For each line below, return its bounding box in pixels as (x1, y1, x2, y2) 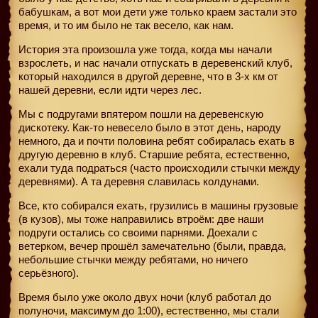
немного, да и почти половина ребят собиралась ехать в (18, 134, 295, 147)
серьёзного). (18, 266, 79, 279)
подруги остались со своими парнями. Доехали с (18, 226, 258, 238)
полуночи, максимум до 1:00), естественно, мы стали (18, 304, 279, 317)
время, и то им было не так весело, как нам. (18, 18, 234, 31)
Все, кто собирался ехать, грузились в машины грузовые (18, 199, 298, 212)
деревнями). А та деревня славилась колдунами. (18, 175, 259, 187)
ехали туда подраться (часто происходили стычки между (18, 161, 300, 174)
